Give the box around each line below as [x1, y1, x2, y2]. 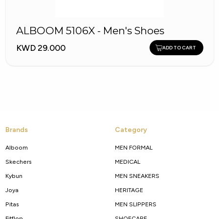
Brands [5, 126, 28, 134]
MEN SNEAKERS [114, 172, 159, 180]
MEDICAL [114, 158, 140, 166]
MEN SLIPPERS [114, 200, 156, 208]
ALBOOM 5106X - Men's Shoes [16, 24, 164, 37]
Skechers [5, 158, 32, 166]
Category [114, 126, 147, 134]
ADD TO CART [162, 44, 196, 51]
